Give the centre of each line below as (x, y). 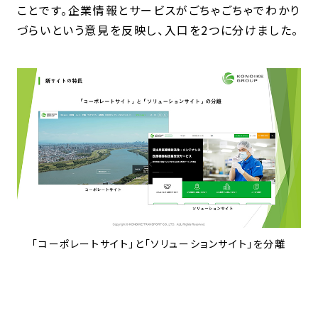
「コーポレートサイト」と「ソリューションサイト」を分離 (159, 244)
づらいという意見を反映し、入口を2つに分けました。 (158, 30)
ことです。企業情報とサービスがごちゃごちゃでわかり (158, 10)
